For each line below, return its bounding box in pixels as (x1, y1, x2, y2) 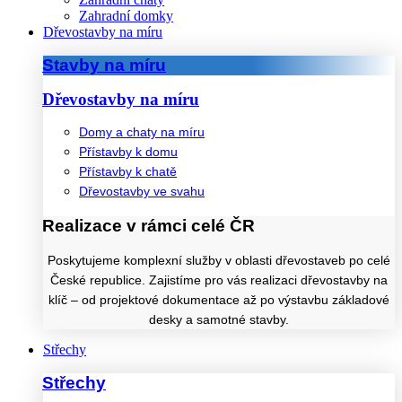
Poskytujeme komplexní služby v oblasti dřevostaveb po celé (48, 252, 390, 267)
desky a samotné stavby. (149, 311, 289, 327)
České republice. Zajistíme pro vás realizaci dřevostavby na (50, 272, 388, 287)
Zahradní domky (79, 7, 173, 23)
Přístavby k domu (79, 144, 178, 159)
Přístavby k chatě (79, 164, 177, 179)
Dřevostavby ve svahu (79, 184, 205, 198)
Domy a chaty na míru (79, 125, 205, 139)
